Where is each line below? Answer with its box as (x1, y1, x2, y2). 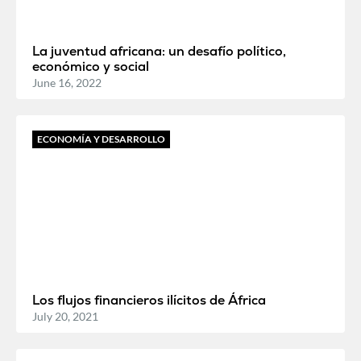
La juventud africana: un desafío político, (32, 42, 286, 60)
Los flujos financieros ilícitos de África (32, 291, 266, 309)
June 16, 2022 (32, 75, 102, 89)
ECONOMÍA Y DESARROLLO (37, 132, 165, 145)
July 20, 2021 (32, 309, 98, 323)
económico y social (32, 57, 149, 75)
